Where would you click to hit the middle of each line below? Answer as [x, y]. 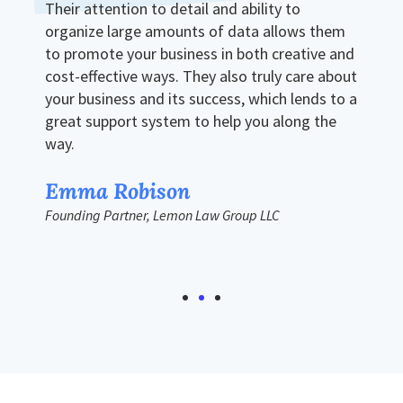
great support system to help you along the [191, 121]
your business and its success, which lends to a [201, 98]
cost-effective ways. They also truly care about [201, 76]
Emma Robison [118, 191]
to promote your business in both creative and [200, 53]
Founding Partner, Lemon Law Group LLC [162, 215]
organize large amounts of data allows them [195, 31]
